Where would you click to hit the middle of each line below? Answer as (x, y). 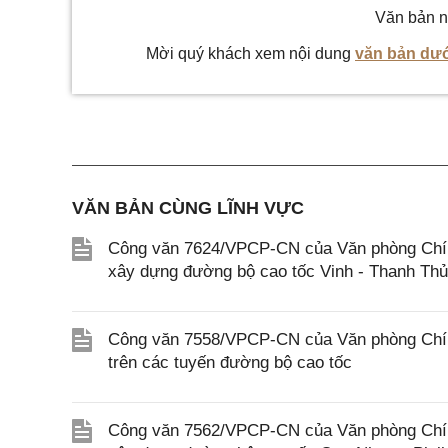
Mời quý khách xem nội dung (250, 53)
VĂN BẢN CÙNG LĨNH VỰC (188, 208)
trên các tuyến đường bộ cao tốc (230, 362)
